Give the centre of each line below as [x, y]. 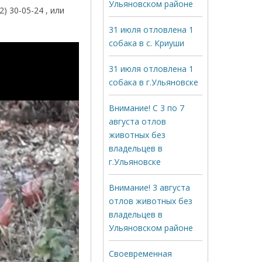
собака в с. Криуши [146, 43]
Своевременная [140, 254]
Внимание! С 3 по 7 [146, 108]
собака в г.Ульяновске [154, 82]
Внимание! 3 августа [149, 187]
